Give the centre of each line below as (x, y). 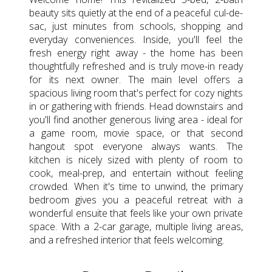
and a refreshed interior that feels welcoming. (127, 240)
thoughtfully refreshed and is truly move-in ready (136, 66)
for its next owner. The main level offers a (136, 79)
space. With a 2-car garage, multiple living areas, (136, 226)
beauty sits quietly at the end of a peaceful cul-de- (136, 12)
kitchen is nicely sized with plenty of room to (136, 159)
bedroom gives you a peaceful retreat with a (136, 199)
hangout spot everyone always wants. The (136, 146)
